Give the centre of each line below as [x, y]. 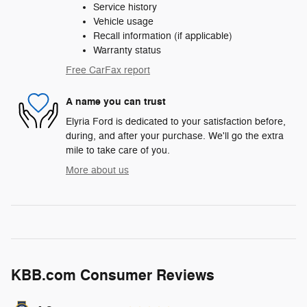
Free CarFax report [108, 71]
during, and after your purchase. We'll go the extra [175, 136]
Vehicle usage [123, 22]
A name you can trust [116, 101]
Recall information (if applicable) [163, 36]
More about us [97, 171]
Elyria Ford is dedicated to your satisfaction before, [176, 122]
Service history [125, 8]
